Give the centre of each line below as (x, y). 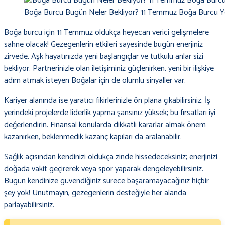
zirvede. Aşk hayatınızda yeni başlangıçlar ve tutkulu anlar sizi (104, 57)
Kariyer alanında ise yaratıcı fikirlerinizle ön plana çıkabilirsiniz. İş (107, 101)
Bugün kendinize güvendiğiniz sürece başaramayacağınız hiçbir (106, 181)
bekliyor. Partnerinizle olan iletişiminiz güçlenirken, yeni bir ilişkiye (109, 69)
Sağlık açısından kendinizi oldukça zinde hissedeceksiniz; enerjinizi (111, 157)
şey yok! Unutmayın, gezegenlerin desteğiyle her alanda (95, 193)
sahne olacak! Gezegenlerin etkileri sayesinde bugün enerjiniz (103, 45)
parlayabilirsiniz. (29, 205)
